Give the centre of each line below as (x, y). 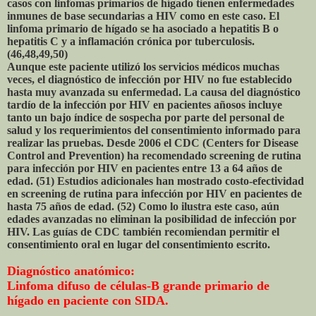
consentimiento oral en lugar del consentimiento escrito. (139, 244)
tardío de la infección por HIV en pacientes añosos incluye (145, 104)
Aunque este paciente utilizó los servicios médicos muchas (143, 66)
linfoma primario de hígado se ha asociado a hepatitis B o (143, 28)
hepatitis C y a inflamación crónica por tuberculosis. (131, 41)
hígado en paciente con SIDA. (88, 300)
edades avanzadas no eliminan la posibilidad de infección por (152, 219)
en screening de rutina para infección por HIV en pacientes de (154, 193)
